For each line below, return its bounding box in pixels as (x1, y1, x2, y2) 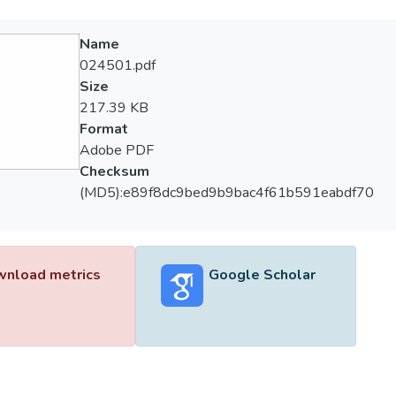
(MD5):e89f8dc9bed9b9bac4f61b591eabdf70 (79, 183, 374, 202)
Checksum (79, 162, 149, 181)
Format (79, 119, 128, 139)
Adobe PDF (79, 141, 154, 160)
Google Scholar (208, 265, 316, 285)
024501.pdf (79, 56, 156, 75)
